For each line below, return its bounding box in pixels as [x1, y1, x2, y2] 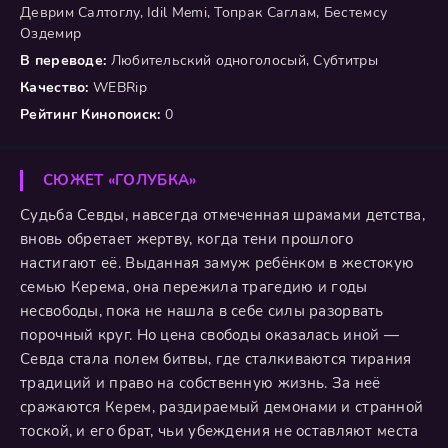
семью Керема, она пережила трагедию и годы [20, 277, 368, 297]
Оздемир [20, 24, 82, 43]
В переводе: [20, 51, 107, 70]
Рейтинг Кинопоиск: [20, 105, 161, 124]
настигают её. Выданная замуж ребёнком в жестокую [20, 253, 415, 273]
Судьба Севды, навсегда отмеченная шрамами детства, [20, 205, 425, 225]
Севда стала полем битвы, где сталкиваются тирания [20, 349, 412, 369]
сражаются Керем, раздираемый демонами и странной [20, 397, 424, 417]
